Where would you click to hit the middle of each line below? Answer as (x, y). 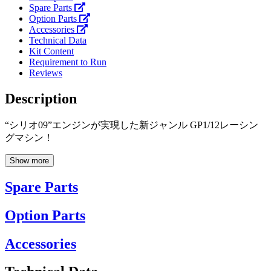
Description (41, 98)
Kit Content (51, 51)
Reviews (46, 73)
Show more (29, 160)
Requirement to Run (68, 62)
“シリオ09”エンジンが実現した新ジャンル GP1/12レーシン (132, 125)
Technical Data (58, 40)
